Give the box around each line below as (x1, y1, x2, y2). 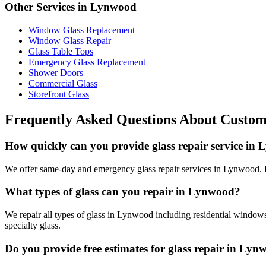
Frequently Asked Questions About (5, 112, 220, 127)
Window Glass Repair (28, 36, 111, 46)
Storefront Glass (28, 89, 89, 100)
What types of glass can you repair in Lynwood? (5, 185, 240, 198)
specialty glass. (5, 220, 61, 231)
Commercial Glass (28, 78, 97, 89)
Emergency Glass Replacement (28, 57, 145, 68)
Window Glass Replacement (28, 25, 135, 36)
